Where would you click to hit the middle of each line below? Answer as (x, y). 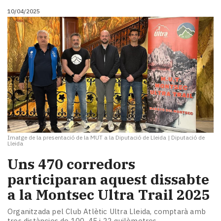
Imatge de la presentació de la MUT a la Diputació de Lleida (87, 138)
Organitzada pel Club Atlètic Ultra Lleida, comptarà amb (107, 211)
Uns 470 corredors (71, 164)
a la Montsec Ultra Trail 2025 (109, 195)
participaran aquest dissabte (108, 180)
